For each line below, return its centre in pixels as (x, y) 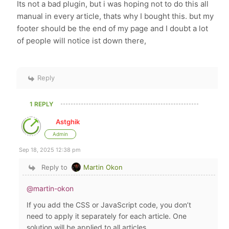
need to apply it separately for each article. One (107, 216)
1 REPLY (42, 104)
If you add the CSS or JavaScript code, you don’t (109, 205)
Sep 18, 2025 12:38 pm (50, 150)
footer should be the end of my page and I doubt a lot (113, 29)
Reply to (54, 167)
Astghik (68, 122)
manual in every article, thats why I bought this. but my (116, 16)
